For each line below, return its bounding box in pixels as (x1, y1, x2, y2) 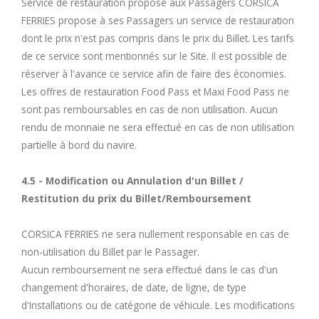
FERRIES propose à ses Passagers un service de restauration (21, 13, 294, 27)
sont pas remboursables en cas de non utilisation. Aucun (21, 102, 278, 116)
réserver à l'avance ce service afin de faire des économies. (21, 66, 286, 80)
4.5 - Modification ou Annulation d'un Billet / (21, 173, 244, 187)
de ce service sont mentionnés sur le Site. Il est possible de (21, 48, 287, 63)
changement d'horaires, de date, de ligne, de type (21, 280, 246, 294)
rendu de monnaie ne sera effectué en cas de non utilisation (21, 120, 294, 134)
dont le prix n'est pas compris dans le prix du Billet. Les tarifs (21, 31, 294, 45)
